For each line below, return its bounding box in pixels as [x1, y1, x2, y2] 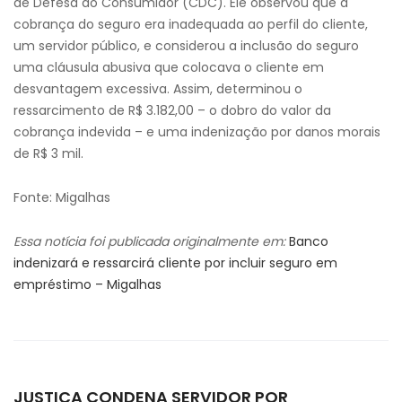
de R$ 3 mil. [13, 144, 83, 162]
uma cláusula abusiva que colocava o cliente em [13, 58, 324, 76]
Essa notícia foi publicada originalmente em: [13, 232, 285, 250]
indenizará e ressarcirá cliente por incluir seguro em [13, 254, 337, 272]
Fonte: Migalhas [13, 188, 110, 206]
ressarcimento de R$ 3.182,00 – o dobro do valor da [13, 101, 331, 119]
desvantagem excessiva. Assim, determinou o [13, 80, 302, 98]
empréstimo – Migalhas [13, 275, 162, 293]
